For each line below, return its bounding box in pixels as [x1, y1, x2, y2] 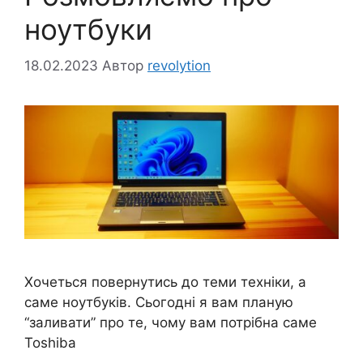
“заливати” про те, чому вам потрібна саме [24, 314, 317, 331]
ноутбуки [24, 12, 152, 47]
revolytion [147, 57, 211, 74]
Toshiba [24, 334, 76, 351]
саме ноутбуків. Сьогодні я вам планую [24, 293, 293, 310]
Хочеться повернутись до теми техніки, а [24, 273, 306, 290]
